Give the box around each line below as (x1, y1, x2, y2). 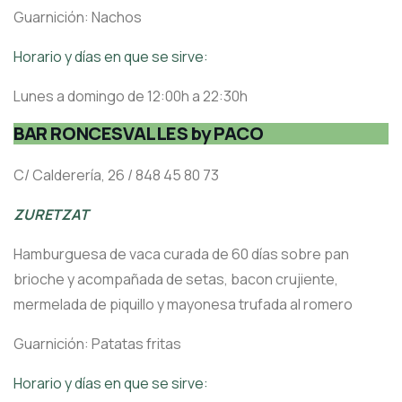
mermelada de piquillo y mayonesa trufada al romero (13, 294, 353, 315)
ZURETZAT (13, 205, 89, 225)
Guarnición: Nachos (13, 7, 142, 28)
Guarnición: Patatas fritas (13, 334, 181, 354)
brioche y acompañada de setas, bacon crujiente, (13, 269, 338, 290)
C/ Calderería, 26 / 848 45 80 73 (13, 165, 219, 186)
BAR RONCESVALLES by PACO (13, 121, 264, 146)
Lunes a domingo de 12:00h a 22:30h (13, 86, 248, 107)
